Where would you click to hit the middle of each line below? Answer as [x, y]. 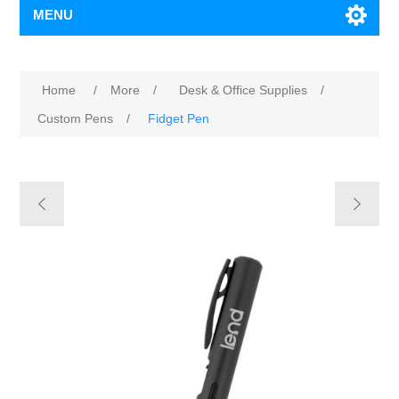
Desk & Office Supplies [244, 90]
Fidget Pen [179, 119]
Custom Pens [76, 119]
